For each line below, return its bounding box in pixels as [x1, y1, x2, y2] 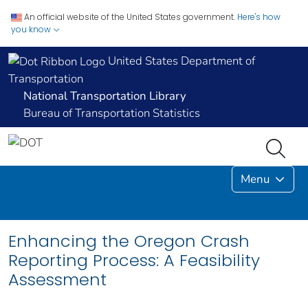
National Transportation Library [23, 88, 186, 104]
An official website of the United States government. [24, 11, 235, 23]
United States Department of [105, 53, 255, 69]
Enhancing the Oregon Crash [8, 230, 250, 253]
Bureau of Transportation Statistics [23, 105, 200, 122]
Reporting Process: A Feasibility [8, 249, 260, 272]
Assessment [8, 268, 107, 291]
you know [11, 23, 53, 35]
